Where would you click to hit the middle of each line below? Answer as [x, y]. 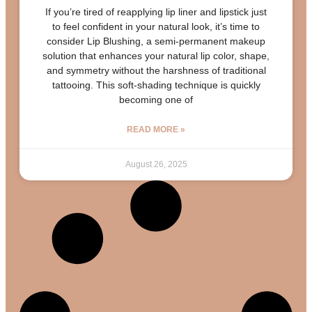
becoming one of [156, 100]
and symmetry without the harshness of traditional [156, 71]
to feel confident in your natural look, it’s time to [156, 27]
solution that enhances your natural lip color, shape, [156, 56]
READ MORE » [156, 130]
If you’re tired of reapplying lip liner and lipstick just [156, 12]
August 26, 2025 [156, 165]
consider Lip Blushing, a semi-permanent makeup [156, 41]
